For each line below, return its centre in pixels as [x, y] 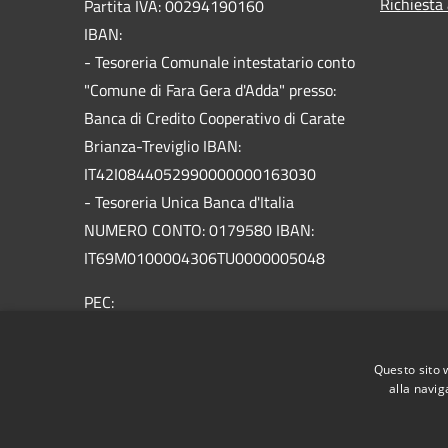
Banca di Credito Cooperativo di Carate [214, 117]
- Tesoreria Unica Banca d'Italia [189, 201]
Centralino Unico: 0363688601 [189, 357]
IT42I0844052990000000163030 [200, 173]
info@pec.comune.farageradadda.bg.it [218, 329]
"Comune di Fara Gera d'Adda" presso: [210, 89]
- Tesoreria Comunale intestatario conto [219, 61]
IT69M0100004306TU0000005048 [204, 257]
